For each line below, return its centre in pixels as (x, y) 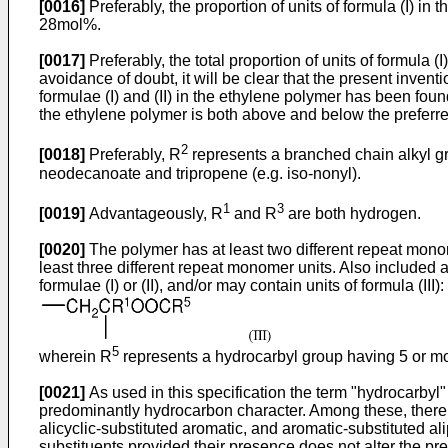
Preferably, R (133, 155)
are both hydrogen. (352, 213)
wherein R (75, 357)
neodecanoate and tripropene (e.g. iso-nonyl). (200, 173)
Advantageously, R (154, 213)
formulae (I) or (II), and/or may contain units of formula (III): (241, 285)
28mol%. (70, 25)
